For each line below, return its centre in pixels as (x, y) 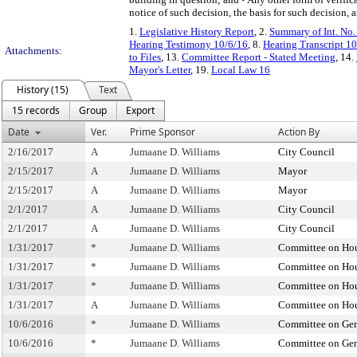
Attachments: (33, 51)
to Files (145, 57)
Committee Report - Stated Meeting (259, 57)
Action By (299, 132)
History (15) (43, 90)
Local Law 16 (241, 70)
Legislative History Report (197, 31)
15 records (36, 110)
